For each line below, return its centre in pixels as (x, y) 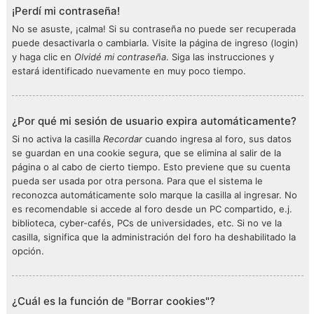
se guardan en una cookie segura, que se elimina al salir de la (146, 153)
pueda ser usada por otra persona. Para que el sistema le (137, 181)
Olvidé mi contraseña (120, 57)
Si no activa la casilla (57, 139)
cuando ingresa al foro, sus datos (217, 139)
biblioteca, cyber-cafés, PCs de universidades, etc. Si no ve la (147, 223)
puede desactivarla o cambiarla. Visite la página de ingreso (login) (155, 43)
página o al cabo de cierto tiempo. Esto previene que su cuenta (151, 167)
